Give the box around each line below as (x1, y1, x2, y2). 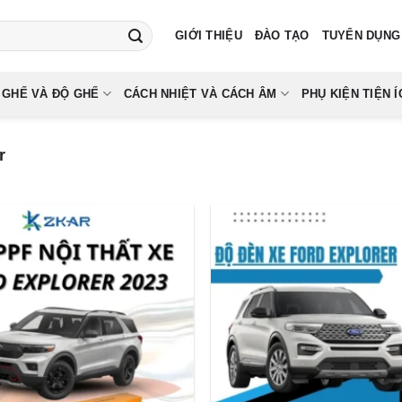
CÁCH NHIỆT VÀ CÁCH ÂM (123, 87, 277, 100)
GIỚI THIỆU (175, 29, 242, 42)
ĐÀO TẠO (254, 29, 310, 42)
